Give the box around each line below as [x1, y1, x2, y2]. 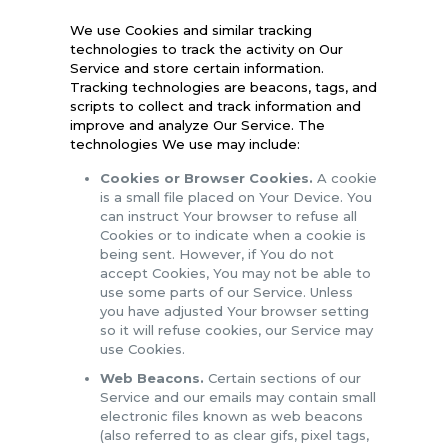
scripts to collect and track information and [69, 97, 361, 114]
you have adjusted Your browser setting [99, 302, 369, 319]
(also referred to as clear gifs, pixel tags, [99, 426, 369, 443]
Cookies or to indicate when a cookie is [99, 226, 366, 243]
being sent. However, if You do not [99, 245, 334, 262]
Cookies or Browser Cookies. [99, 169, 313, 186]
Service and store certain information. [69, 59, 324, 76]
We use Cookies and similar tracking [69, 21, 312, 38]
